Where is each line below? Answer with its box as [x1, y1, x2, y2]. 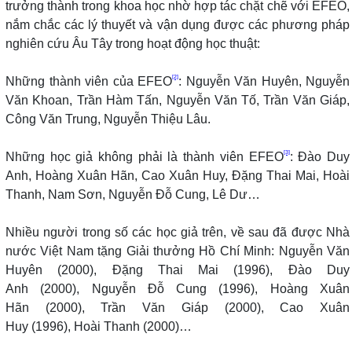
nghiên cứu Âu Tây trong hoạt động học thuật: [5, 36, 260, 50]
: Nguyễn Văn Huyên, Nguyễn [178, 74, 350, 88]
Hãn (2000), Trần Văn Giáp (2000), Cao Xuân [5, 300, 350, 314]
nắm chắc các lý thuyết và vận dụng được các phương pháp [5, 17, 350, 31]
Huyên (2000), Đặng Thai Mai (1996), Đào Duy [5, 262, 350, 277]
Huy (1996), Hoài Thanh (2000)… [5, 319, 192, 333]
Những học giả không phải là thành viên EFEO [5, 149, 284, 163]
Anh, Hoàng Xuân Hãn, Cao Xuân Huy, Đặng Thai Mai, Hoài [5, 168, 350, 182]
